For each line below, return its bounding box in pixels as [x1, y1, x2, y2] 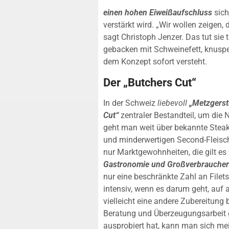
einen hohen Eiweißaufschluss [103, 8, 212, 18]
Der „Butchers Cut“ [103, 75, 196, 89]
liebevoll [155, 98, 187, 108]
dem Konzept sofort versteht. [103, 57, 207, 67]
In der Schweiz [103, 98, 155, 108]
